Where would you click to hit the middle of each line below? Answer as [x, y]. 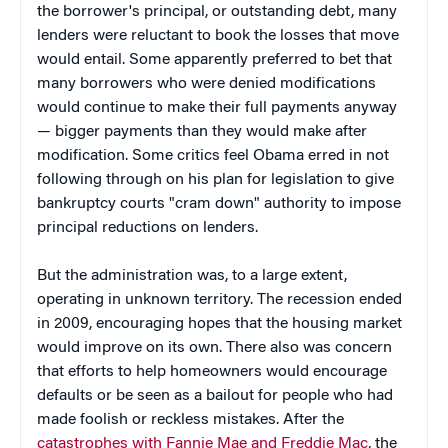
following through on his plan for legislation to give [215, 179]
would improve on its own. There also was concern [214, 347]
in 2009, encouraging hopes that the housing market [219, 323]
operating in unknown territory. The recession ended [219, 299]
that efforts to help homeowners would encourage [212, 371]
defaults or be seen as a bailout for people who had [215, 395]
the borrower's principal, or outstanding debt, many [217, 11]
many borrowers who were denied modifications [206, 83]
